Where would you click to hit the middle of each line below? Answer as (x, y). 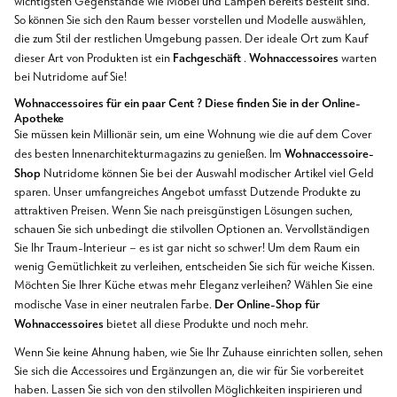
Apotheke (39, 119)
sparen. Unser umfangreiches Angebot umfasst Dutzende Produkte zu (187, 193)
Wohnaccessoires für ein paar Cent (104, 104)
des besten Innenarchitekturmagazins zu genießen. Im (149, 155)
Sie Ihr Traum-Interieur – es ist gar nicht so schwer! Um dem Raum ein (187, 249)
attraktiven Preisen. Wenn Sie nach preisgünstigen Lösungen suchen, (183, 212)
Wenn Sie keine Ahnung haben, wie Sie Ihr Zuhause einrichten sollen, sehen (198, 353)
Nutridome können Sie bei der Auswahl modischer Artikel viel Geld (207, 175)
